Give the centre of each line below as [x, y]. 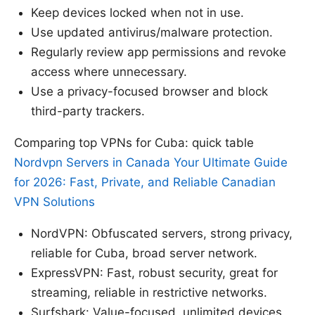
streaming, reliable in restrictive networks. [149, 293]
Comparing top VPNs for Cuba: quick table [134, 143]
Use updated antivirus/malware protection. [152, 33]
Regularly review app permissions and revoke [159, 52]
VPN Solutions [54, 202]
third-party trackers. [88, 111]
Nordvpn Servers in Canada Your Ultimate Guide [151, 163]
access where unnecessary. [109, 72]
